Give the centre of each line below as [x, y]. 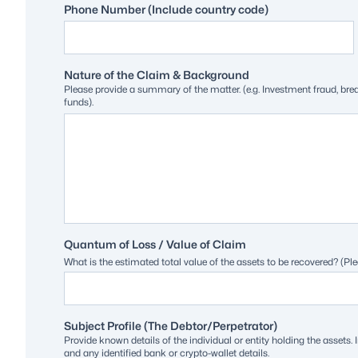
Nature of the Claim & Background [157, 74]
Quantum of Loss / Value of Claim [155, 244]
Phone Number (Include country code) [166, 9]
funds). [79, 101]
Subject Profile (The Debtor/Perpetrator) [171, 325]
